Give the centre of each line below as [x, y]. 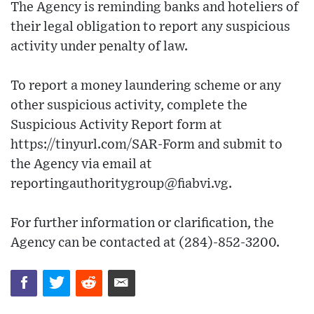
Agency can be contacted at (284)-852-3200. [145, 243]
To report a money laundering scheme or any [146, 86]
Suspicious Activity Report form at [116, 125]
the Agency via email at [81, 164]
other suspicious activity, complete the [129, 105]
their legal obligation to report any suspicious [150, 27]
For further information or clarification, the [142, 223]
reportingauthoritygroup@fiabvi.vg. [121, 184]
